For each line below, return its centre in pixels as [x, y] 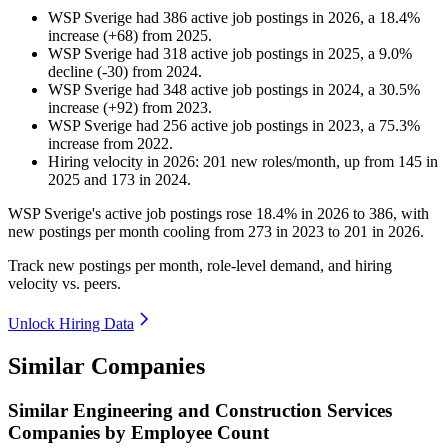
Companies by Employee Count [138, 432]
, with [411, 214]
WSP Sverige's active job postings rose [132, 214]
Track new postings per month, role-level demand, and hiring [200, 266]
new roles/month [281, 162]
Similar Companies [106, 366]
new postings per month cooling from [128, 232]
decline [70, 72]
